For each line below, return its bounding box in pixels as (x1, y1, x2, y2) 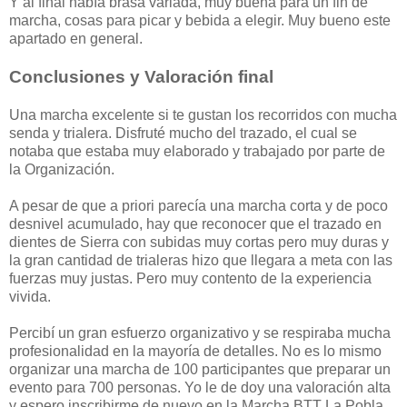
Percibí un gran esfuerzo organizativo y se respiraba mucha (9, 325, 391, 342)
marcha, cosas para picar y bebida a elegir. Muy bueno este (9, 13, 391, 29)
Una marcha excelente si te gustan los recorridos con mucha (9, 107, 397, 124)
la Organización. (9, 162, 114, 178)
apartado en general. (9, 31, 143, 47)
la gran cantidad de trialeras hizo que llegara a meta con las (9, 253, 392, 269)
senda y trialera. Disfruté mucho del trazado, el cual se (9, 125, 357, 142)
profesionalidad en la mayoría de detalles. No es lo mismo (9, 343, 382, 360)
